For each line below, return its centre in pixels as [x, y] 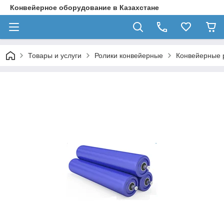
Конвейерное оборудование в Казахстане [84, 7]
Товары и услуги [55, 55]
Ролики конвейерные [129, 55]
